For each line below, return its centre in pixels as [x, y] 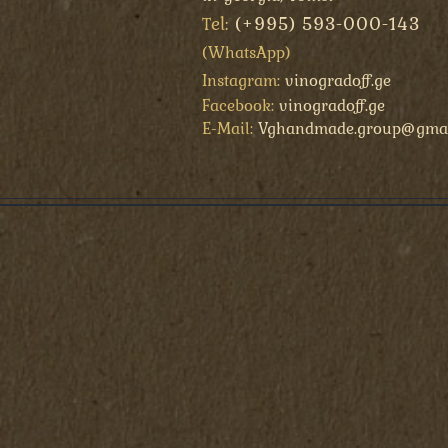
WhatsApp [246, 52]
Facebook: [238, 105]
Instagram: [241, 80]
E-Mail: [227, 128]
